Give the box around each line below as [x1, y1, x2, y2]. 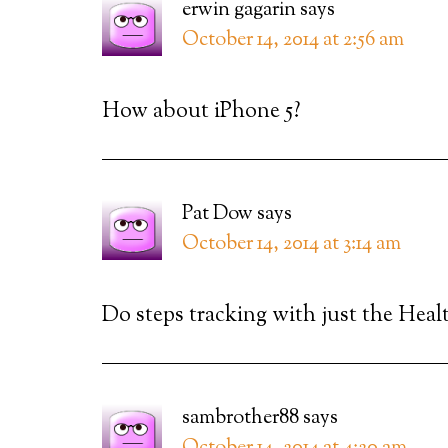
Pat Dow [182, 200, 253, 229]
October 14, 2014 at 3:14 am [182, 230, 401, 259]
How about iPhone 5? [102, 96, 301, 128]
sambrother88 [182, 404, 299, 433]
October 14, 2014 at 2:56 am [182, 26, 404, 55]
